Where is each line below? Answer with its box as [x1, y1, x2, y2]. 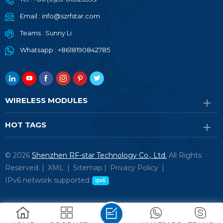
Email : [20, 12, 42, 20]
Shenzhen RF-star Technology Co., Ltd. [32, 150, 167, 160]
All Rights [167, 150, 202, 160]
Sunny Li [45, 29, 72, 37]
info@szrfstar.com [42, 12, 100, 20]
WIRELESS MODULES [5, 95, 88, 105]
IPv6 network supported [5, 175, 90, 185]
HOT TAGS [5, 119, 46, 129]
